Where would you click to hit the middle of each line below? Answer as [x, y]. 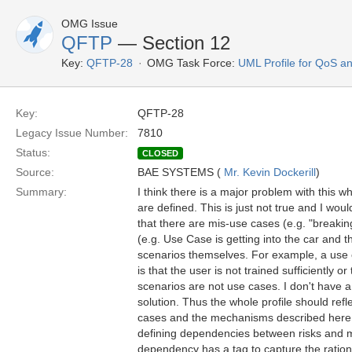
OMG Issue [90, 24]
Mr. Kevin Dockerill [270, 172]
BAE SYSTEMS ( [181, 172]
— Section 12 [171, 43]
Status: [33, 152]
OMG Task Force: [191, 63]
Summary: [41, 192]
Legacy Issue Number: [72, 133]
